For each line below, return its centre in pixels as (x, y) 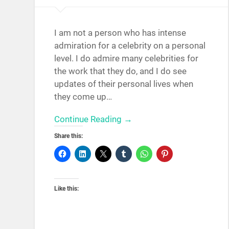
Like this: (67, 188)
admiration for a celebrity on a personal (130, 45)
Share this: (69, 136)
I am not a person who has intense (120, 32)
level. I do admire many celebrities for (127, 58)
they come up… (83, 96)
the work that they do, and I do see (121, 71)
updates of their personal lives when (124, 84)
